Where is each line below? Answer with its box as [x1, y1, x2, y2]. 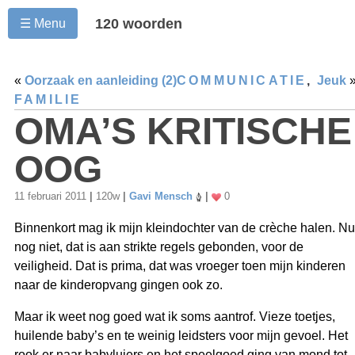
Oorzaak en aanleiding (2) [25, 74, 177, 87]
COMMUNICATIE [177, 74, 307, 87]
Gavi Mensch [129, 190, 193, 203]
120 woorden [95, 16, 182, 32]
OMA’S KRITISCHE [14, 110, 352, 153]
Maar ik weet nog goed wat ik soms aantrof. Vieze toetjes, [14, 310, 335, 324]
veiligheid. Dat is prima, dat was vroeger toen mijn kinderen [14, 259, 345, 273]
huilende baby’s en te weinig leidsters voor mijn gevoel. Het [14, 329, 348, 343]
